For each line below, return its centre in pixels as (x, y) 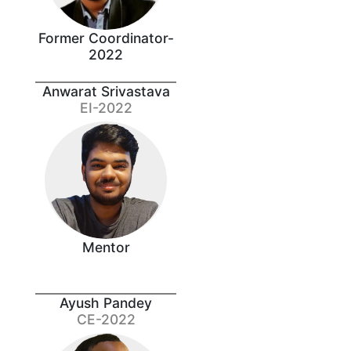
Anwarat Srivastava (106, 91)
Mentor (106, 247)
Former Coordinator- (106, 38)
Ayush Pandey (106, 302)
